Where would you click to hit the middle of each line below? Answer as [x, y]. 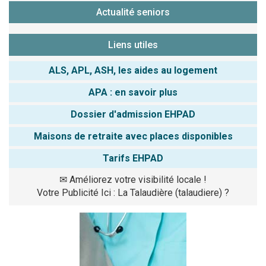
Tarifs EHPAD [133, 158]
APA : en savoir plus [133, 92]
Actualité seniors [133, 12]
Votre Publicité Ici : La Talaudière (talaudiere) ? [133, 193]
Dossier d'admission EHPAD [133, 114]
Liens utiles [133, 45]
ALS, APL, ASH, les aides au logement [133, 70]
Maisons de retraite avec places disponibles [133, 136]
